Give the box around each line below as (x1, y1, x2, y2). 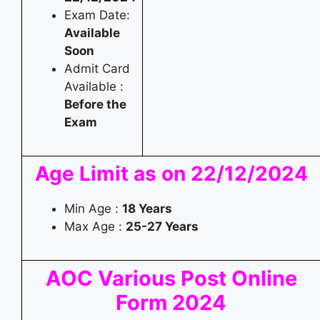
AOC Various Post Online (45, 265, 297, 291)
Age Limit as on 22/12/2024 (34, 161, 308, 186)
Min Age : (64, 201, 122, 216)
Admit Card (64, 61, 130, 76)
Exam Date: (64, 7, 130, 22)
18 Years (122, 201, 172, 216)
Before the (64, 96, 126, 111)
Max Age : (64, 219, 126, 234)
